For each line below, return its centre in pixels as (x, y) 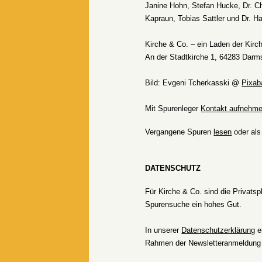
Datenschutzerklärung (218, 230)
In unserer (163, 230)
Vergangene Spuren (180, 132)
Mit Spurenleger (173, 109)
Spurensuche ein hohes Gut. (194, 205)
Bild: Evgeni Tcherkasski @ (194, 83)
